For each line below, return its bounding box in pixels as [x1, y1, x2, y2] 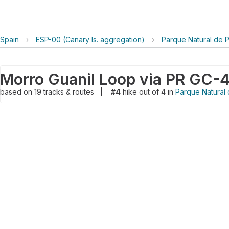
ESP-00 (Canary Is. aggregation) [36, 35, 145, 44]
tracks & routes [43, 87, 96, 96]
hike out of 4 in [121, 87, 175, 96]
